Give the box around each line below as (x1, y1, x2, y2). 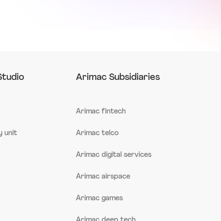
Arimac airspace (75, 173, 130, 181)
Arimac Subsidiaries (75, 73, 160, 82)
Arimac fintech (75, 108, 126, 115)
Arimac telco (75, 129, 119, 137)
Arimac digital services (75, 151, 151, 159)
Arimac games (75, 194, 123, 202)
